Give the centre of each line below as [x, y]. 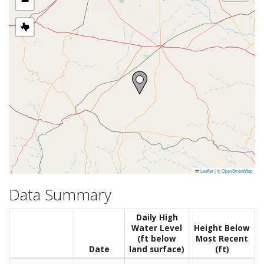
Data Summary [60, 194]
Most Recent [222, 239]
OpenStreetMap [237, 170]
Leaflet [206, 170]
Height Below [222, 228]
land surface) [157, 250]
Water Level [157, 228]
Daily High [157, 218]
